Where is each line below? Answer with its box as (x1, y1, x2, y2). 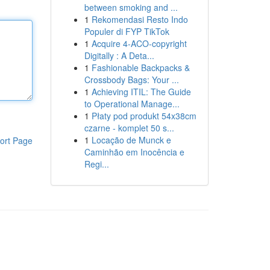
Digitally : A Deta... (84, 49, 154, 61)
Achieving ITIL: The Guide (91, 86, 191, 98)
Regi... (84, 158, 109, 170)
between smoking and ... (84, 1, 178, 13)
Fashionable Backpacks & (91, 61, 190, 74)
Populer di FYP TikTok (84, 25, 169, 37)
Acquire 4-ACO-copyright (91, 37, 187, 49)
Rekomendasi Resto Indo (91, 13, 188, 25)
